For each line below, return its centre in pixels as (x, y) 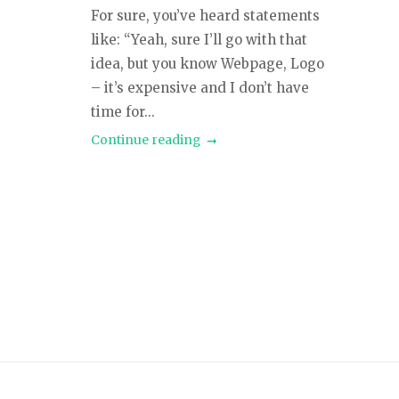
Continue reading (146, 139)
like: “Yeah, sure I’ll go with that (199, 39)
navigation (151, 282)
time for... (123, 111)
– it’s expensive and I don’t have (200, 87)
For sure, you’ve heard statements (205, 15)
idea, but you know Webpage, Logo (208, 63)
